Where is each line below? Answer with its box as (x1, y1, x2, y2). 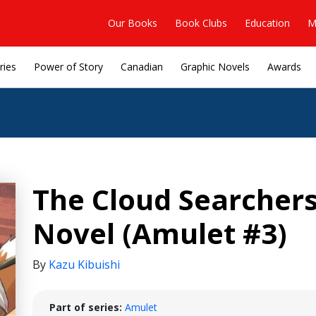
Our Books (108, 16, 157, 30)
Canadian (121, 60, 163, 73)
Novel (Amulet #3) (32, 214, 287, 253)
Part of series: (49, 300, 122, 314)
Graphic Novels (181, 60, 250, 73)
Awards (267, 60, 301, 73)
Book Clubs (175, 16, 227, 30)
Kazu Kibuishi (49, 257, 120, 272)
